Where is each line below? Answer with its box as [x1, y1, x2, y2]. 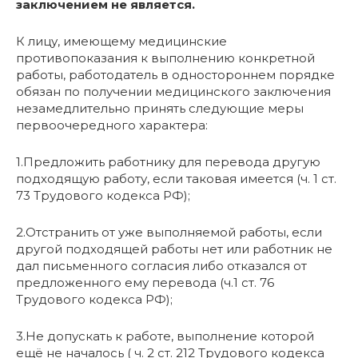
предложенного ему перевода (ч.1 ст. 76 [16, 274, 274, 290]
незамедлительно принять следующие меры [16, 100, 304, 116]
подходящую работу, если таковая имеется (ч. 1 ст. [16, 170, 336, 186]
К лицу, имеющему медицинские [16, 33, 227, 49]
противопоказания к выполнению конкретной [16, 50, 315, 66]
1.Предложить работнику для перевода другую [16, 153, 320, 169]
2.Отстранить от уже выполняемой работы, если [16, 224, 322, 240]
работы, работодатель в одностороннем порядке [16, 66, 335, 82]
